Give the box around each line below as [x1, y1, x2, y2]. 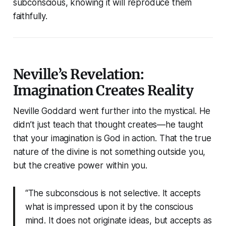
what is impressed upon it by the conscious [25, 202, 193, 212]
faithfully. [13, 11, 47, 22]
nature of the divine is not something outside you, [13, 147, 206, 157]
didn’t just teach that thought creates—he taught [13, 120, 203, 130]
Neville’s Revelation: [13, 66, 144, 83]
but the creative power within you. [13, 160, 147, 171]
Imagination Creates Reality [13, 82, 194, 99]
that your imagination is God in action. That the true [13, 133, 211, 144]
